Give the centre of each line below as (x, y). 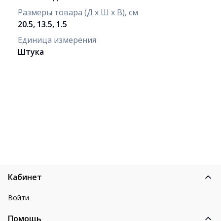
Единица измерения (57, 40)
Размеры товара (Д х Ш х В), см (78, 12)
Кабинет (25, 177)
